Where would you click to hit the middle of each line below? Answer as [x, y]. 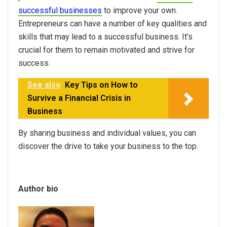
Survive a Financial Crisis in [79, 98]
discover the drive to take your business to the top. [109, 146]
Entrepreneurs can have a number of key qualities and [112, 24]
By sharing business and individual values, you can [107, 133]
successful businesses [60, 11]
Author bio [38, 189]
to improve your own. [140, 11]
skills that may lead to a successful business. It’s [105, 37]
